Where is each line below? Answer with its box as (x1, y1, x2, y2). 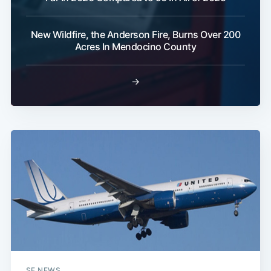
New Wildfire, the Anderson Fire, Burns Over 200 (30, 28, 241, 41)
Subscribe (197, 33, 247, 46)
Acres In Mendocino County (74, 41, 197, 53)
